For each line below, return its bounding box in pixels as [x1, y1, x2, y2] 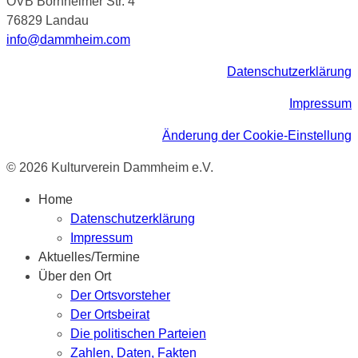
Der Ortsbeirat [70, 307, 149, 321]
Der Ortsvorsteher [70, 288, 170, 302]
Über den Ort [38, 268, 111, 283]
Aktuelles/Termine [38, 249, 140, 264]
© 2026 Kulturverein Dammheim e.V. [6, 160, 213, 174]
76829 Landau [6, 13, 89, 27]
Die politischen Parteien [70, 326, 206, 340]
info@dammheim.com [6, 32, 130, 46]
